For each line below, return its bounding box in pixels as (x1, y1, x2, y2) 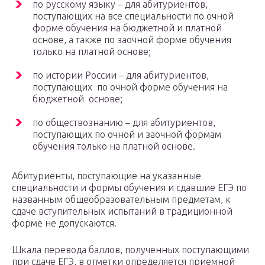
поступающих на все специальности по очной (33, 11, 234, 22)
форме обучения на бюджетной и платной (33, 22, 222, 34)
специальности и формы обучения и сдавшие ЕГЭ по (12, 182, 247, 193)
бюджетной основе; (33, 93, 122, 105)
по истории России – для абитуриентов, (33, 70, 209, 81)
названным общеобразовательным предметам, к (12, 194, 231, 205)
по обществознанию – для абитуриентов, (33, 117, 215, 128)
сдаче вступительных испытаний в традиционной (12, 206, 232, 217)
